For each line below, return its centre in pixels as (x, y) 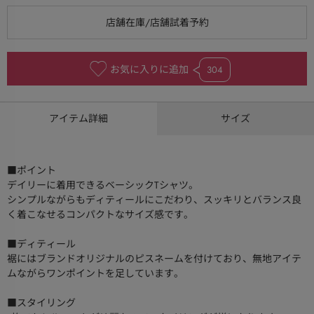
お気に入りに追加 (149, 70)
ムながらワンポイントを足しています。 (95, 274)
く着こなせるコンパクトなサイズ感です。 (100, 215)
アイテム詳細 (78, 119)
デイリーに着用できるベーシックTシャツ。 (103, 185)
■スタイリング (41, 303)
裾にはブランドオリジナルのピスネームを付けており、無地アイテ (154, 259)
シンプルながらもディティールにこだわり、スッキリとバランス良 (154, 200)
